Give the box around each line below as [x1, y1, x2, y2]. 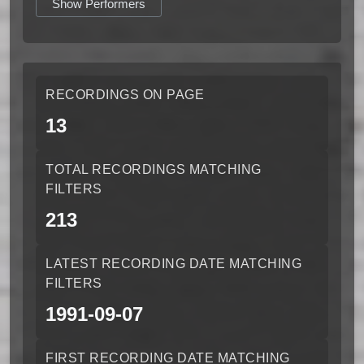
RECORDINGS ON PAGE [45, 88, 204, 102]
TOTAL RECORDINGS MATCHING [45, 162, 262, 176]
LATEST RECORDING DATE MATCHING [45, 257, 301, 271]
